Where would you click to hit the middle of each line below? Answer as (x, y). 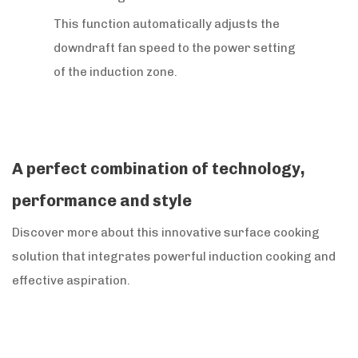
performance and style (102, 200)
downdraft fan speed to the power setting (175, 48)
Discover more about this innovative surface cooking (166, 232)
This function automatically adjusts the (167, 24)
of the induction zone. (116, 72)
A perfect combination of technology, (159, 168)
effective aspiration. (71, 280)
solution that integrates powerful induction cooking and (174, 256)
